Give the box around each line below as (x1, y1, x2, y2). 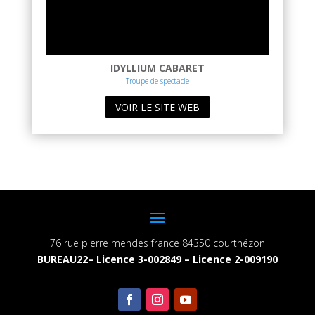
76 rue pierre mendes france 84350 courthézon (49, 236, 265, 250)
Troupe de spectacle (125, 75, 189, 86)
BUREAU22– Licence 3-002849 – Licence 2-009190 (37, 252, 278, 266)
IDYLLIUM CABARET (110, 60, 205, 75)
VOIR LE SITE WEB (115, 100, 200, 114)
